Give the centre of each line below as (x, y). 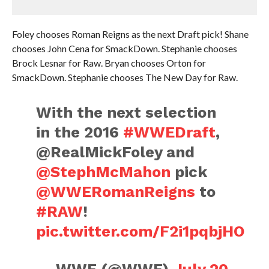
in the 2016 (80, 132)
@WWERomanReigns (116, 192)
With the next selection (126, 112)
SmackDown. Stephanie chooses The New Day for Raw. (125, 77)
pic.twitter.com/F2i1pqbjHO (141, 231)
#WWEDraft (170, 132)
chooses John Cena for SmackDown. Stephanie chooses (124, 48)
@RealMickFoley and (116, 152)
